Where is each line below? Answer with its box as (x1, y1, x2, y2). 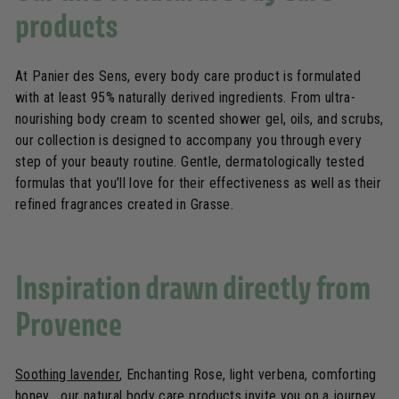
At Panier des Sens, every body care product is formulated (15, 68, 361, 85)
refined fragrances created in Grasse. (15, 196, 233, 214)
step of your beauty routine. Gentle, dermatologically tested (15, 153, 365, 171)
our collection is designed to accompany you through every (15, 132, 362, 150)
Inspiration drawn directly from (15, 268, 370, 307)
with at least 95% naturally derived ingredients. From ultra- (15, 89, 356, 107)
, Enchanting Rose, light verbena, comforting (118, 366, 377, 384)
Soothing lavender (15, 366, 119, 384)
